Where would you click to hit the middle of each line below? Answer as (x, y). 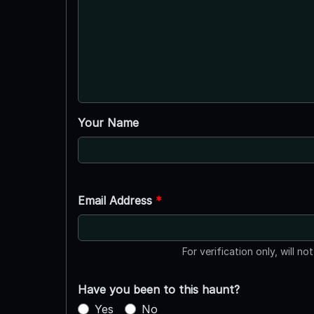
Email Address (116, 200)
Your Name (108, 122)
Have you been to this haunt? (158, 289)
